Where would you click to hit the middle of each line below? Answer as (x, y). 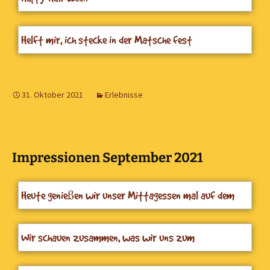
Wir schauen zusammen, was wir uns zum (108, 237)
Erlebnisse (124, 94)
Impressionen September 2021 (108, 157)
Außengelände (49, 211)
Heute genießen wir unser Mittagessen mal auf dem (128, 195)
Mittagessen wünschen (69, 253)
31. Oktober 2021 (52, 94)
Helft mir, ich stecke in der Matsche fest (107, 39)
